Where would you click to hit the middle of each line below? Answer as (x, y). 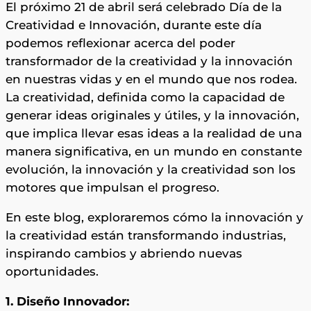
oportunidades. (54, 271)
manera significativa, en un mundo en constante (154, 151)
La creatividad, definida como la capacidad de (145, 97)
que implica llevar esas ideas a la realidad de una (154, 133)
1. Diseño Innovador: (67, 301)
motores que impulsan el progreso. (112, 187)
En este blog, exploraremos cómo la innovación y (154, 217)
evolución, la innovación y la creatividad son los (151, 169)
